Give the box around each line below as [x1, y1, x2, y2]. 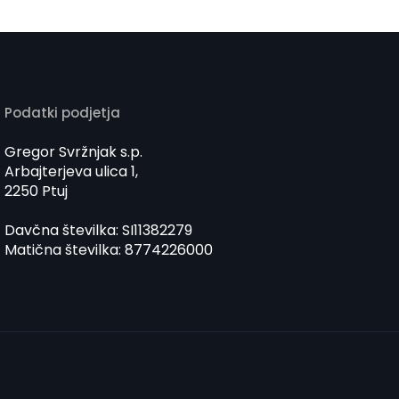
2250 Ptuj [4, 181, 69, 202]
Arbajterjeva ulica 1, [4, 161, 139, 183]
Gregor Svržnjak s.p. [4, 142, 143, 163]
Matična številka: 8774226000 [4, 240, 214, 261]
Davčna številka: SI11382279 [4, 220, 193, 241]
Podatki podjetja [4, 103, 121, 123]
